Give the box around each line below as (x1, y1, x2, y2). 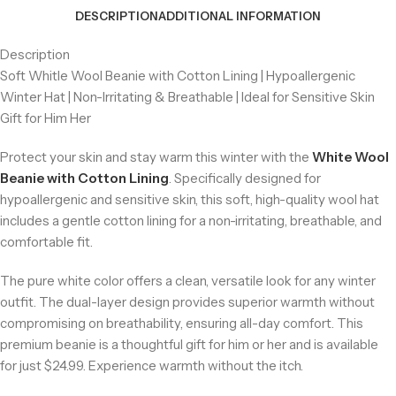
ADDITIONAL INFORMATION (158, 9, 321, 24)
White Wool (312, 148, 389, 166)
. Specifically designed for (169, 170, 321, 187)
